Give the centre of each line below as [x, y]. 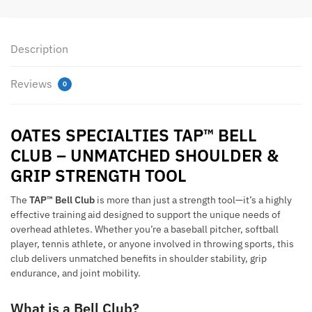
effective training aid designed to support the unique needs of [146, 214]
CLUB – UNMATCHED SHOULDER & [145, 155]
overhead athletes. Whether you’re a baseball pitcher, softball [145, 229]
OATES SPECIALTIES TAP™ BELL [134, 135]
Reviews [33, 83]
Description [39, 48]
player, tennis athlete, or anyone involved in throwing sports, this [152, 243]
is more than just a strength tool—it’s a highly [193, 200]
